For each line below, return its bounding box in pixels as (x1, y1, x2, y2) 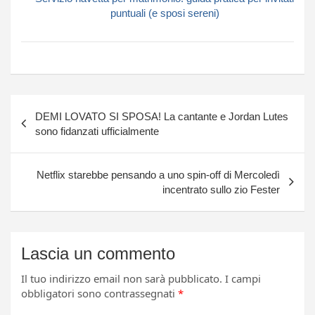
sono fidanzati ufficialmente (35, 124, 159, 137)
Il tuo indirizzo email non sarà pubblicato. (21, 271, 222, 285)
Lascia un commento (21, 243, 175, 263)
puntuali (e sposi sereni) (110, 6, 219, 19)
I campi (225, 271, 261, 285)
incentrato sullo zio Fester (162, 183, 280, 195)
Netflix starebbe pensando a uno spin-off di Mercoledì (37, 168, 280, 181)
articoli (10, 117, 62, 138)
